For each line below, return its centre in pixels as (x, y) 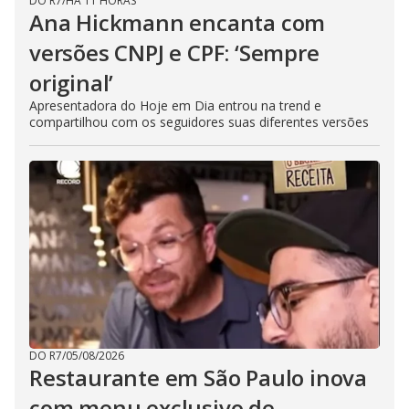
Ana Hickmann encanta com (178, 22)
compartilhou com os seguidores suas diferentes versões (199, 122)
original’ (72, 83)
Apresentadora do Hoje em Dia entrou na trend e (175, 105)
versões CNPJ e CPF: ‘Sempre (174, 52)
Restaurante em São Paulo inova (198, 378)
